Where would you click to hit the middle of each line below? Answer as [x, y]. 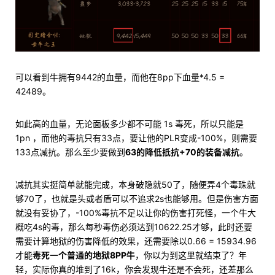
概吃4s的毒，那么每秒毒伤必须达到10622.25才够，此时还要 [134, 227]
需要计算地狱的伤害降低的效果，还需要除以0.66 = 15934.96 [136, 241]
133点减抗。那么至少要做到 [70, 152]
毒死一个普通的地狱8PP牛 [84, 255]
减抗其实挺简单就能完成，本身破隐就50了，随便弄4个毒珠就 [135, 184]
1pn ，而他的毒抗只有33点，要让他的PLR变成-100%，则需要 [136, 137]
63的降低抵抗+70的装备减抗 [182, 152]
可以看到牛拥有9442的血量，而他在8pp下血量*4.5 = [120, 77]
